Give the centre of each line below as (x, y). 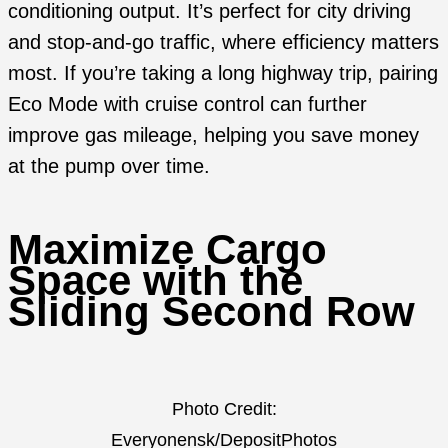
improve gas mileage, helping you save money (213, 135)
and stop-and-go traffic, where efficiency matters (223, 42)
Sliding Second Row (211, 312)
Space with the (155, 281)
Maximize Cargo (167, 250)
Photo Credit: (224, 409)
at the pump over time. (109, 166)
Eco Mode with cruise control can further (187, 104)
